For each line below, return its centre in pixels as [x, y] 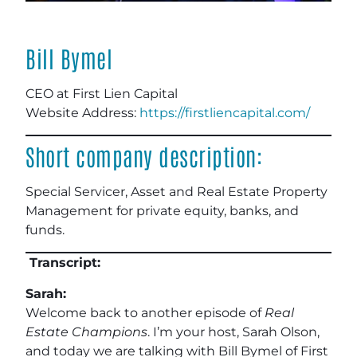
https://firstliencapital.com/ [225, 112]
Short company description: [144, 155]
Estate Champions [86, 331]
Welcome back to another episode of [145, 312]
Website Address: [82, 112]
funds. [45, 229]
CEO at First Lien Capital [102, 93]
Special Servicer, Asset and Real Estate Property [177, 191]
